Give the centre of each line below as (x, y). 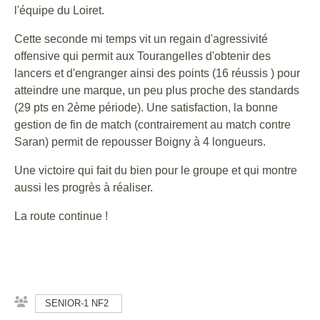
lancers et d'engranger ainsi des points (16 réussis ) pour (157, 73)
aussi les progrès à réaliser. (84, 187)
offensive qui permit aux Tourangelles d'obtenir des (142, 56)
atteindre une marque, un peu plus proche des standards (157, 90)
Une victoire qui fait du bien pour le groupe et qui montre (156, 170)
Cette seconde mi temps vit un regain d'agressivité (141, 39)
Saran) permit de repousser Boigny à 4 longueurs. (140, 142)
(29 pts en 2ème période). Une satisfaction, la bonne (146, 107)
